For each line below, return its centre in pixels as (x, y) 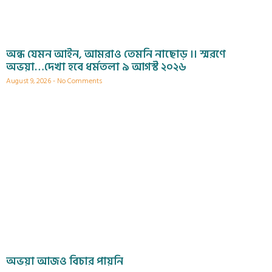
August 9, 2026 (29, 81)
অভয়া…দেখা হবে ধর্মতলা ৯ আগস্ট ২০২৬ (96, 67)
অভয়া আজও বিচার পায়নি (65, 262)
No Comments (79, 81)
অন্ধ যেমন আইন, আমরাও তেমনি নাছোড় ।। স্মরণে (116, 55)
